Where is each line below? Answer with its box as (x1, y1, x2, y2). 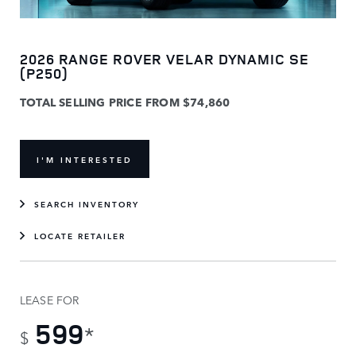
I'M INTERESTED (37, 152, 133, 165)
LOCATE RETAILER (34, 228, 126, 242)
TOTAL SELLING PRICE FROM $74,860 (20, 93, 230, 110)
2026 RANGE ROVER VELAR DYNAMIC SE (20, 48, 309, 68)
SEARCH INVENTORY (34, 196, 139, 210)
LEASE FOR (20, 291, 79, 308)
